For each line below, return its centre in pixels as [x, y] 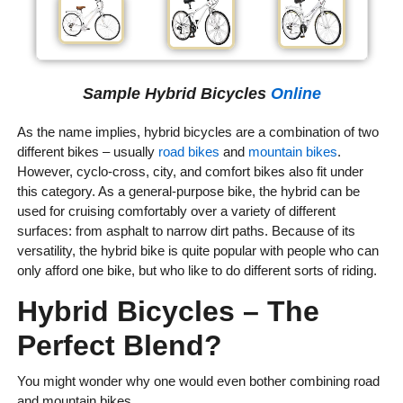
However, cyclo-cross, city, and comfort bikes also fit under [190, 172]
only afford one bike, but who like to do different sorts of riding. [197, 271]
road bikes [188, 152]
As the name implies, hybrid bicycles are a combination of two [197, 132]
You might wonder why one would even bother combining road [198, 381]
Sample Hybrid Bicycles [176, 94]
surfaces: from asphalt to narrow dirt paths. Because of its [186, 231]
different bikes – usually [87, 152]
